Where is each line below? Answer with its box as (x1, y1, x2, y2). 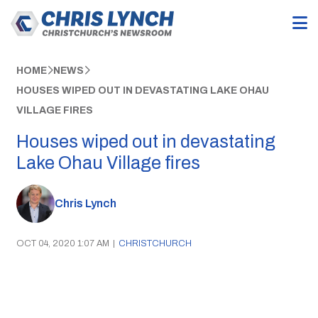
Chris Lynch (54, 197, 116, 210)
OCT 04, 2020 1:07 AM (16, 238, 109, 248)
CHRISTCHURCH (118, 238, 192, 248)
